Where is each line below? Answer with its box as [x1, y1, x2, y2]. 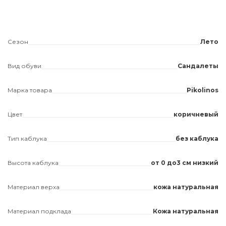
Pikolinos [187, 86, 218, 94]
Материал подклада [8, 207, 71, 215]
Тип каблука [8, 135, 47, 142]
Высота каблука [8, 159, 59, 166]
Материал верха [8, 183, 60, 191]
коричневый [174, 110, 218, 118]
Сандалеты [178, 62, 218, 70]
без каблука [176, 135, 218, 142]
